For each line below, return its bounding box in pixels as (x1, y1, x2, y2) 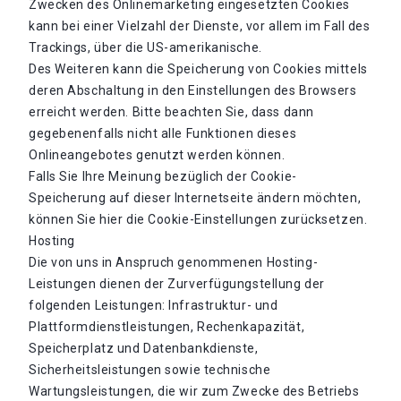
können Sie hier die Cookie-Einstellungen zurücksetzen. (29, 212, 368, 226)
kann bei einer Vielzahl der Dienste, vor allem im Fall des (29, 19, 371, 33)
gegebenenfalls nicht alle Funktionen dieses (29, 126, 297, 141)
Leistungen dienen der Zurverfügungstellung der (29, 277, 325, 291)
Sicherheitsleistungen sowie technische (29, 363, 271, 377)
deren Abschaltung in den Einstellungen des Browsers (29, 83, 357, 98)
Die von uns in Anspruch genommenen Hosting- (29, 255, 319, 269)
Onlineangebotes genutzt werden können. (29, 148, 286, 162)
